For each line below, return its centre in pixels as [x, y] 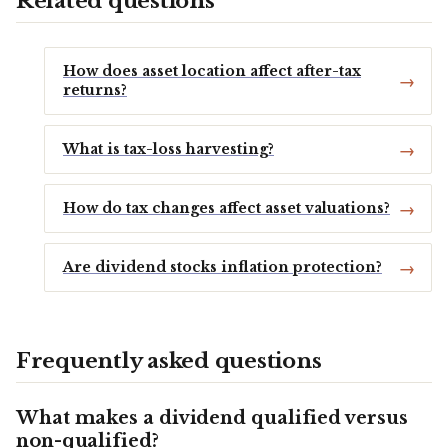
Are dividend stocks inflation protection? [222, 267]
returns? [95, 90]
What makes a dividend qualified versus [212, 418]
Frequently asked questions [169, 361]
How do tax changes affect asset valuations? [226, 208]
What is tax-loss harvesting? [168, 149]
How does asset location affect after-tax [212, 71]
